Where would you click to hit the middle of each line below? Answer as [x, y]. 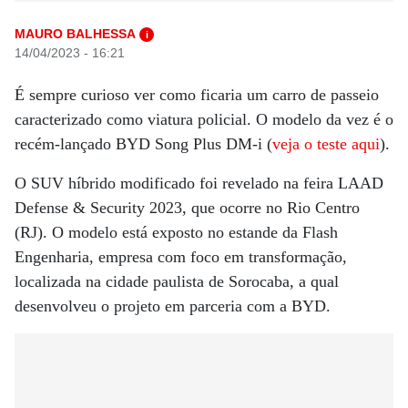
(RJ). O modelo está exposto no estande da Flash [176, 232]
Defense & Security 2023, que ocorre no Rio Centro [187, 208]
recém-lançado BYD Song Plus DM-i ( [143, 144]
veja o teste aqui [326, 144]
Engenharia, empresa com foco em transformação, [181, 257]
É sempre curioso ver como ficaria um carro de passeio [197, 95]
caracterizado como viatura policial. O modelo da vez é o [204, 119]
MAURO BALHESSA [75, 34]
